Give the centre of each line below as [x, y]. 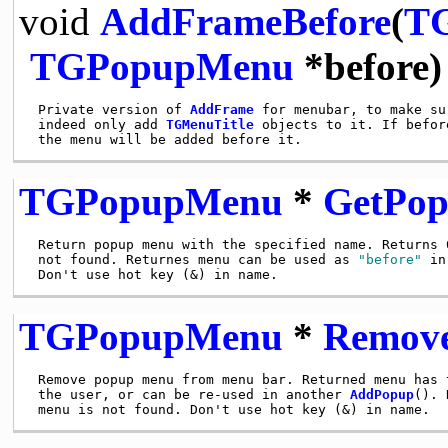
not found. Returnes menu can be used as [193, 259]
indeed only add [97, 124]
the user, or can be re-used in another [189, 394]
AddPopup [381, 394]
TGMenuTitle [209, 124]
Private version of [109, 109]
